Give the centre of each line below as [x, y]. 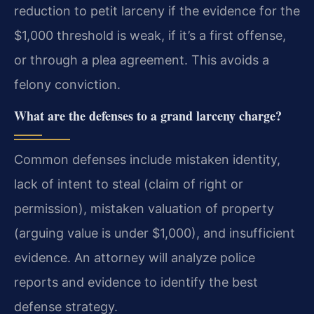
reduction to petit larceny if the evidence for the [157, 11]
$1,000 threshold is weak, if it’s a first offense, [150, 35]
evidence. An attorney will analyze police [135, 258]
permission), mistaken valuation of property [144, 209]
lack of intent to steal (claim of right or [129, 184]
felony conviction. [67, 84]
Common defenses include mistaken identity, [147, 160]
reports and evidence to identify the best [136, 282]
